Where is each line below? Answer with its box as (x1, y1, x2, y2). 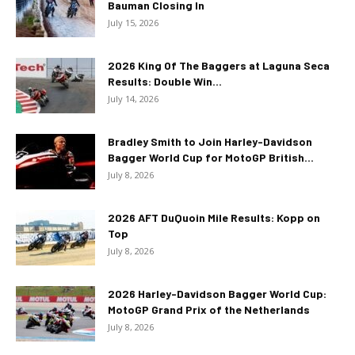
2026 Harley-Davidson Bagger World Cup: (108, 287, 326, 300)
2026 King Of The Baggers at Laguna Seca (108, 59, 330, 72)
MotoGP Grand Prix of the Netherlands (108, 303, 310, 316)
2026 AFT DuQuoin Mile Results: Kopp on (108, 211, 320, 224)
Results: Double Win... (108, 74, 222, 88)
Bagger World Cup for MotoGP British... (108, 151, 314, 164)
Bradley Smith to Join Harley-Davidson (108, 135, 312, 148)
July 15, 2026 (108, 17, 158, 29)
